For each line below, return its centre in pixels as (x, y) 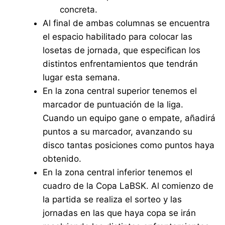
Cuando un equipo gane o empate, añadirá (129, 118)
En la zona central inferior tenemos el (118, 173)
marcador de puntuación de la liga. (113, 105)
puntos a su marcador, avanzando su (118, 132)
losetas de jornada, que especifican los (122, 50)
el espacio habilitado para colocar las (118, 37)
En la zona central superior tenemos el (120, 91)
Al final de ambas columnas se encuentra (127, 23)
